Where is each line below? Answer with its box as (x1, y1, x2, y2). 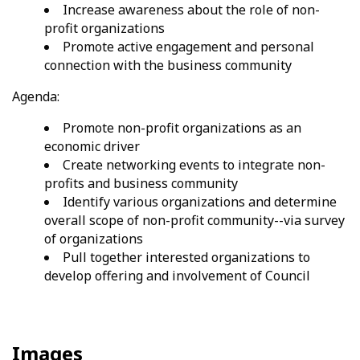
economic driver (44, 137, 140, 156)
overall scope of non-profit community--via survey (44, 211, 345, 230)
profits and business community (44, 174, 238, 193)
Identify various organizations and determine (63, 193, 337, 211)
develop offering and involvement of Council (44, 267, 310, 285)
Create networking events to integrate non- (63, 156, 325, 174)
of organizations (44, 230, 143, 248)
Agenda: (12, 88, 59, 106)
